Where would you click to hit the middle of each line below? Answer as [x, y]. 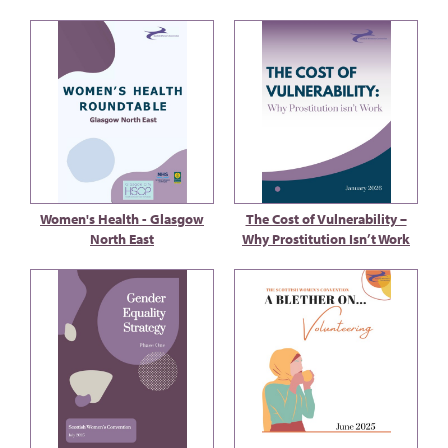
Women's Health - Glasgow [122, 219]
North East [122, 239]
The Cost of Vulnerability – [326, 219]
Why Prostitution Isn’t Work [326, 239]
